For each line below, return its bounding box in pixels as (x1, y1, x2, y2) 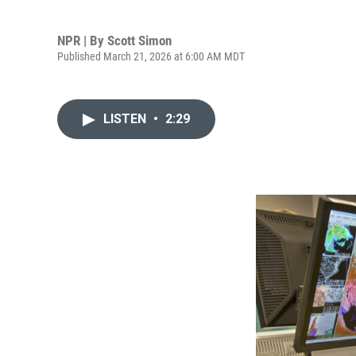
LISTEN (103, 111, 149, 126)
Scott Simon (107, 32, 172, 48)
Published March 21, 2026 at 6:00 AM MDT (57, 49, 245, 63)
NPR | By (57, 32, 107, 48)
